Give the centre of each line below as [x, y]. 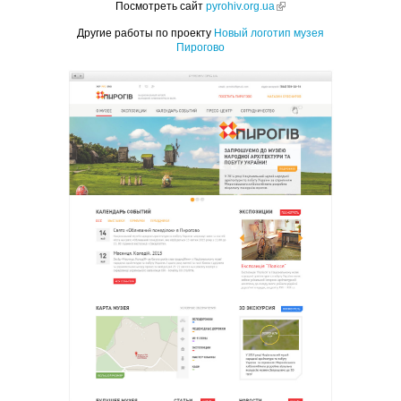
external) [305, 20]
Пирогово [200, 47]
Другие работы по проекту [145, 33]
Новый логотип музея [269, 33]
